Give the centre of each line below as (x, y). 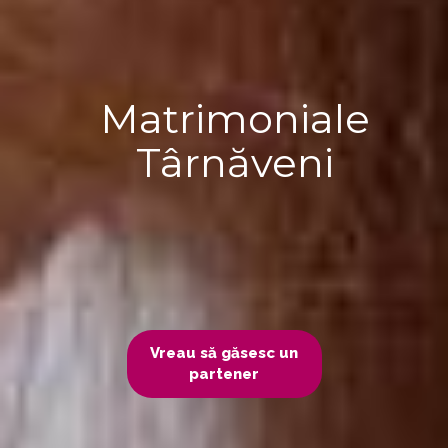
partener (224, 373)
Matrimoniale (235, 118)
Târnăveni (235, 162)
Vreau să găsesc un (224, 352)
